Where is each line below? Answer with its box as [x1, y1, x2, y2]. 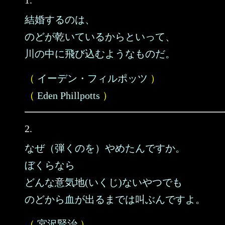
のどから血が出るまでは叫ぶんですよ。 [25, 194, 205, 205]
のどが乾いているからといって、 [25, 31, 175, 42]
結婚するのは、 [25, 14, 95, 25]
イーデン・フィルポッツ [37, 73, 148, 84]
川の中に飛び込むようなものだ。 [25, 48, 175, 59]
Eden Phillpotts [37, 90, 100, 101]
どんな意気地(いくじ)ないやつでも [25, 177, 182, 188]
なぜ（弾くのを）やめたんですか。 [25, 143, 185, 154]
